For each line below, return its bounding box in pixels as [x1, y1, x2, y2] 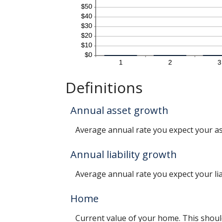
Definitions [65, 77, 143, 98]
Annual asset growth [70, 103, 168, 117]
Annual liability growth [70, 147, 177, 161]
